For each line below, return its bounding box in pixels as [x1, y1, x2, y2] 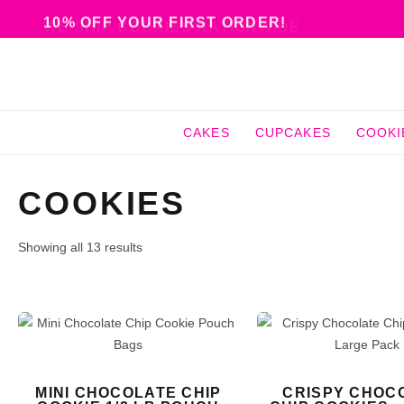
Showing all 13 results [18, 240, 142, 254]
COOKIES [18, 185, 187, 222]
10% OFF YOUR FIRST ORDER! [43, 14, 287, 30]
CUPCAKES [254, 125, 331, 140]
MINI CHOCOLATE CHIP [35, 385, 222, 401]
